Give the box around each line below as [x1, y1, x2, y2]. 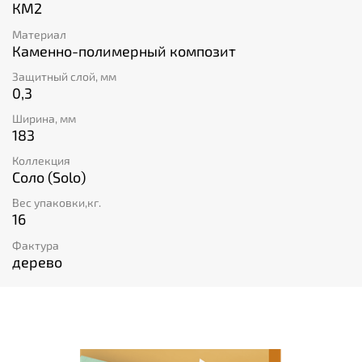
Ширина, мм [12, 112, 76, 126]
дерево [12, 252, 62, 271]
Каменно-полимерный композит [12, 41, 236, 60]
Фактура [12, 238, 59, 252]
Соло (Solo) [12, 168, 86, 187]
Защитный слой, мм [12, 69, 116, 83]
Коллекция [12, 154, 70, 168]
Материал [12, 27, 66, 41]
